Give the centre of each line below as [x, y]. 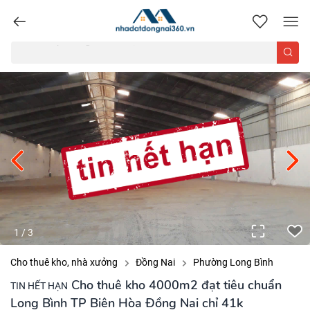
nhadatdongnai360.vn [242, 15]
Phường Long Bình [233, 262]
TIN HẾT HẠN [42, 286]
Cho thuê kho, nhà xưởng [64, 262]
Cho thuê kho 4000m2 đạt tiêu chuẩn [175, 285]
